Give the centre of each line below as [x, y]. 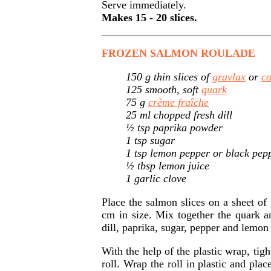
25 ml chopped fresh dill [179, 115]
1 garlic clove [156, 178]
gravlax [229, 77]
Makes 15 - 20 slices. [149, 18]
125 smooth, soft [164, 90]
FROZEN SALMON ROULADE [178, 53]
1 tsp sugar [150, 140]
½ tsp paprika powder [174, 128]
